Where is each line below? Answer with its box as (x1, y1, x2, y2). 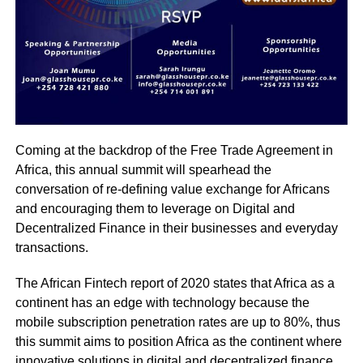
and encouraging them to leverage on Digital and (15, 202, 295, 216)
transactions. (15, 241, 88, 255)
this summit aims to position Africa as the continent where (15, 335, 342, 349)
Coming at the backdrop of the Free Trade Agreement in (15, 143, 333, 158)
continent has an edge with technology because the (15, 296, 310, 310)
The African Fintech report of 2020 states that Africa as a (15, 276, 335, 291)
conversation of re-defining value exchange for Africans (15, 182, 330, 197)
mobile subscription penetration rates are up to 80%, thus (15, 315, 340, 330)
